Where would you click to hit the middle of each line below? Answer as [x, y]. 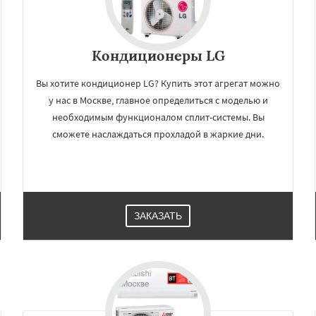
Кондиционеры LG [158, 55]
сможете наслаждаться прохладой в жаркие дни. [158, 134]
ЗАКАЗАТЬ [158, 216]
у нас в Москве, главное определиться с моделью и [158, 100]
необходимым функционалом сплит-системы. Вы [158, 117]
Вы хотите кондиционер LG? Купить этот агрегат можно [158, 83]
